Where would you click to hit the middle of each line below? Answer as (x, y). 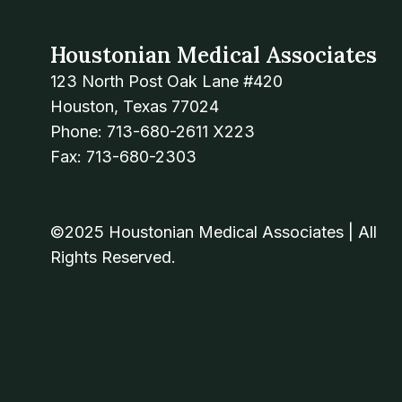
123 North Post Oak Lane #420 (166, 81)
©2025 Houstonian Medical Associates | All (214, 232)
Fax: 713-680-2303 (123, 157)
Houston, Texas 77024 (135, 106)
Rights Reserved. (113, 257)
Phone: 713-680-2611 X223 (153, 131)
